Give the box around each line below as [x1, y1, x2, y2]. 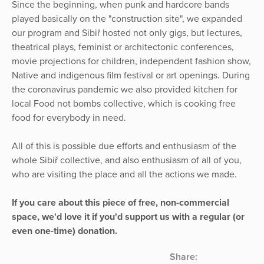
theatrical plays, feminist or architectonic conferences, [12, 41, 234, 54]
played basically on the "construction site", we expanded [12, 13, 242, 25]
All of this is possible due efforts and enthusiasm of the [12, 140, 236, 153]
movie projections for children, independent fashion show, [12, 55, 251, 68]
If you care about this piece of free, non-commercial [12, 197, 229, 209]
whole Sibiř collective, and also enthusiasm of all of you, [12, 154, 242, 167]
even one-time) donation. [12, 225, 117, 237]
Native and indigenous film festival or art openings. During [12, 70, 250, 82]
